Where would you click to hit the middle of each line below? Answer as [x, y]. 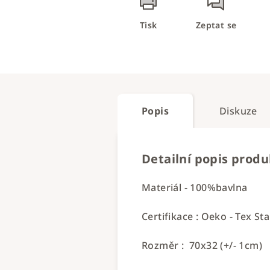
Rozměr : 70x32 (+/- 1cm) [202, 245]
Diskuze [238, 111]
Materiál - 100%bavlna [196, 187]
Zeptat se [216, 25]
